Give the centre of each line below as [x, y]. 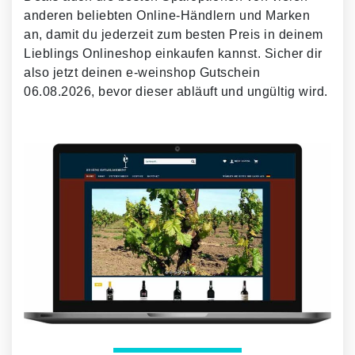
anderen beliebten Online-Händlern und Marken [167, 15]
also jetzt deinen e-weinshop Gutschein [142, 72]
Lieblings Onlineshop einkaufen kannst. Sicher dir [173, 53]
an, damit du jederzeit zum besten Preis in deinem [174, 34]
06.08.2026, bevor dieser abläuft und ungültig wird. [176, 91]
